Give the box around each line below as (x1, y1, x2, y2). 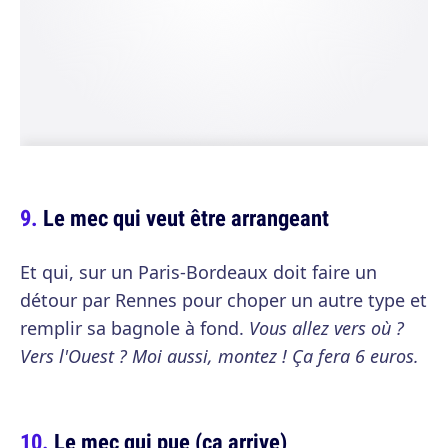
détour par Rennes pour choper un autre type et (20, 288, 427, 312)
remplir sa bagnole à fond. (20, 316, 249, 340)
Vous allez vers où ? (249, 316, 404, 340)
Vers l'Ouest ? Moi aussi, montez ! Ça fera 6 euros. (20, 344, 419, 368)
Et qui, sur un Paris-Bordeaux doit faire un (20, 260, 377, 284)
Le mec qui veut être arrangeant (43, 202, 329, 233)
